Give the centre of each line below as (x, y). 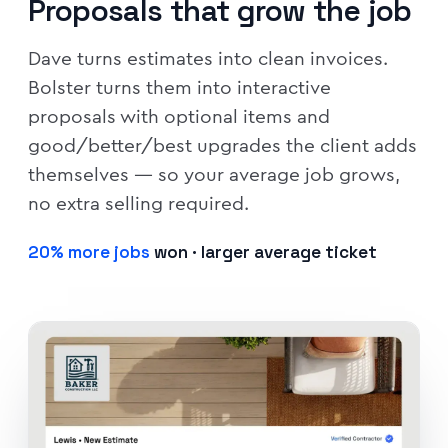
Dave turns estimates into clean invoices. (208, 59)
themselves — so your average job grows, (214, 175)
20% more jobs (89, 252)
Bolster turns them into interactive (179, 88)
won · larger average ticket (263, 252)
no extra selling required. (138, 204)
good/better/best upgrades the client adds (222, 146)
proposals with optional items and (179, 117)
